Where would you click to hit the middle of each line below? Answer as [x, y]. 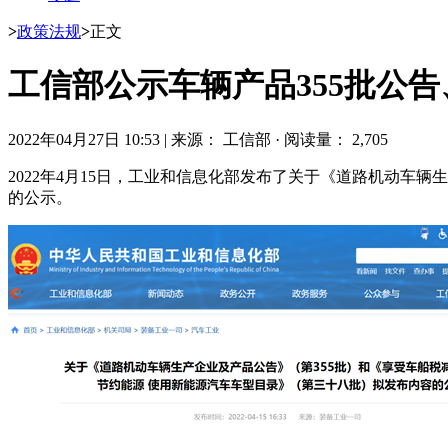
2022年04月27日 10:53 [84, 139]
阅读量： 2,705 [336, 139]
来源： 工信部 [223, 139]
